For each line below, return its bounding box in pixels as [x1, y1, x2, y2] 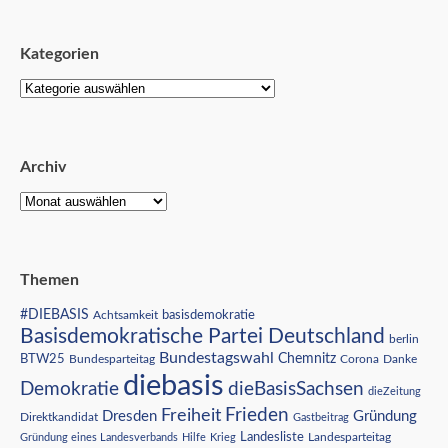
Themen [20, 271, 79, 288]
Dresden [102, 408, 157, 424]
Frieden [225, 405, 289, 425]
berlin [389, 333, 419, 345]
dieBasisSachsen [228, 379, 364, 399]
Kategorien [20, 45, 99, 62]
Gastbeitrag [293, 411, 349, 423]
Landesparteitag [308, 431, 391, 443]
